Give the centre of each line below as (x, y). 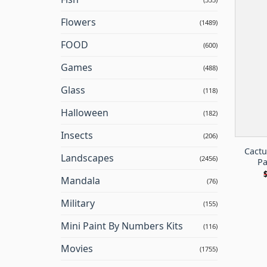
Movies (77, 249)
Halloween (85, 113)
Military (78, 204)
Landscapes (87, 158)
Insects (77, 136)
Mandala (80, 181)
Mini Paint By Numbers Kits (122, 226)
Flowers (78, 22)
